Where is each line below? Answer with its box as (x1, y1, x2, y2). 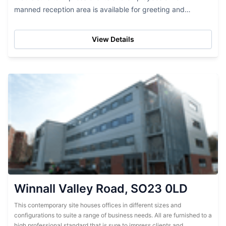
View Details (92, 35, 134, 43)
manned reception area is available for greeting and (14, 5, 185, 14)
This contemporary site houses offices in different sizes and (14, 201, 181, 209)
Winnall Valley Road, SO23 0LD (14, 182, 188, 196)
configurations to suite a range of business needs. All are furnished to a (14, 211, 212, 219)
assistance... (14, 17, 55, 26)
